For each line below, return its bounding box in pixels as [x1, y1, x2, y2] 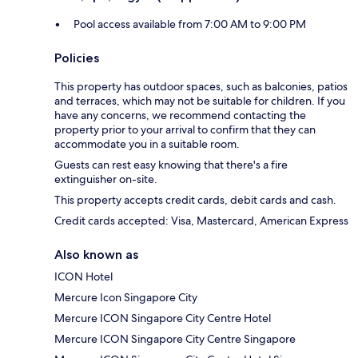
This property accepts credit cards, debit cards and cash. [54, 193, 336, 208]
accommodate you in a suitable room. [54, 137, 240, 152]
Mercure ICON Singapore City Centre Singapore [54, 332, 296, 347]
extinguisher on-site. [54, 172, 157, 187]
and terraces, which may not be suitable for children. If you [54, 93, 345, 109]
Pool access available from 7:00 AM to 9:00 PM [74, 17, 306, 32]
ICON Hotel [54, 269, 113, 284]
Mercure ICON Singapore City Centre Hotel [54, 311, 271, 326]
